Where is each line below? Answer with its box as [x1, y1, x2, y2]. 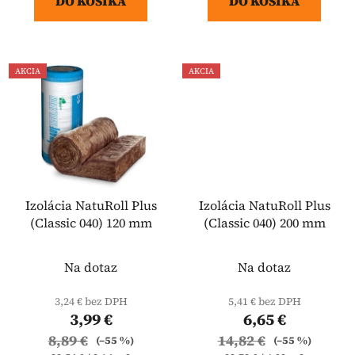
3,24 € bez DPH [54, 293, 128, 308]
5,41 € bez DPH [227, 293, 301, 308]
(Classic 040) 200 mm [203, 213, 326, 231]
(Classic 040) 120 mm [29, 213, 152, 231]
